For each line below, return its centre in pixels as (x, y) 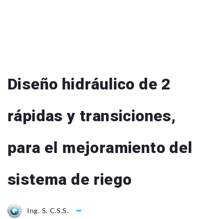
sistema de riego (70, 179)
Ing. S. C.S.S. (48, 211)
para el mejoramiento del (100, 148)
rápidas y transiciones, (92, 116)
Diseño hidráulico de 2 (89, 84)
